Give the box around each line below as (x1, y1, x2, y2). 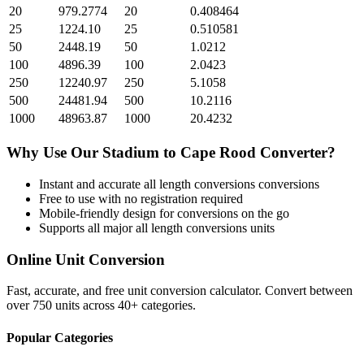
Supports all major (39, 220, 136, 235)
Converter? (256, 144, 336, 162)
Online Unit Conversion (6, 250, 165, 268)
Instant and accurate (39, 176, 144, 191)
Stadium (102, 144, 159, 162)
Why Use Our (6, 144, 102, 162)
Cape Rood (180, 144, 256, 162)
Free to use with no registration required (39, 191, 243, 206)
